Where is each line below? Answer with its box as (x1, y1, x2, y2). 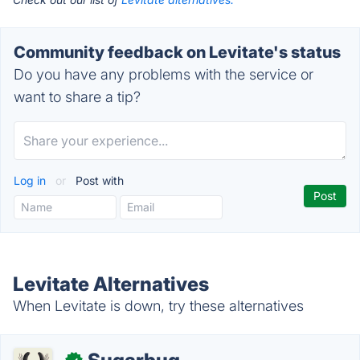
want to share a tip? (14, 88, 141, 105)
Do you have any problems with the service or (14, 66, 313, 83)
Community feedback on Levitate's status (14, 43, 341, 62)
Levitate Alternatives (13, 272, 209, 296)
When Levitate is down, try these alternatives (13, 297, 304, 314)
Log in (14, 174, 49, 187)
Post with (72, 174, 124, 187)
